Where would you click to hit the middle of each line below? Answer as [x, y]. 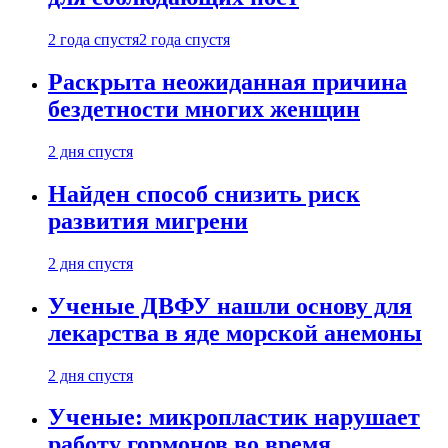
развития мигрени [148, 220]
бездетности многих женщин [204, 109]
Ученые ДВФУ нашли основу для [230, 305]
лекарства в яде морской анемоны [235, 332]
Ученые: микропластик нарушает [234, 417]
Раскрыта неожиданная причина [227, 82]
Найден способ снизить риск [204, 193]
